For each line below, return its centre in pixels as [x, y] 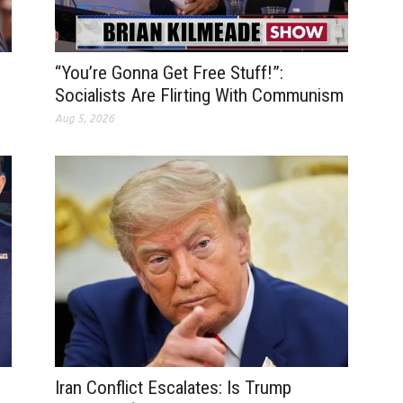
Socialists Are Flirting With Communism [199, 96]
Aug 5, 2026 [84, 119]
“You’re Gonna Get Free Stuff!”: [169, 73]
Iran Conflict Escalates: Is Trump [173, 388]
